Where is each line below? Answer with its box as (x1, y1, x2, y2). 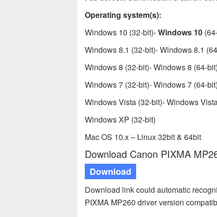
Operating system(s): (85, 9, 161, 20)
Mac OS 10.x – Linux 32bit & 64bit (85, 131, 201, 142)
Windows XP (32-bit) (85, 114, 155, 125)
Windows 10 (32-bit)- (85, 27, 158, 38)
